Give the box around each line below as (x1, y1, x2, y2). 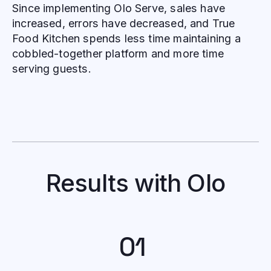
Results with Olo (45, 168, 226, 198)
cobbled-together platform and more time (12, 47, 224, 60)
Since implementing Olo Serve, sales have (12, 2, 226, 15)
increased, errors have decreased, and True (12, 17, 235, 30)
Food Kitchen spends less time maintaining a (12, 32, 241, 45)
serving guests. (12, 62, 91, 76)
